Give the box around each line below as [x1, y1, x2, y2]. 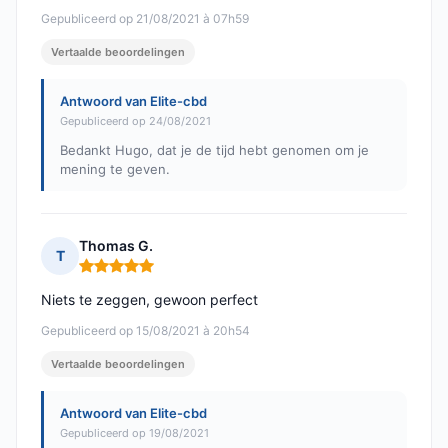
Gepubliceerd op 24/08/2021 [60, 114, 211, 129]
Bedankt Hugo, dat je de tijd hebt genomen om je [60, 142, 369, 159]
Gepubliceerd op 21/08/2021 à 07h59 [41, 11, 249, 27]
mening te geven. [60, 161, 170, 178]
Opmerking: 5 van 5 [78, 264, 215, 284]
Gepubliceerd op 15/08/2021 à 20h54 [41, 323, 250, 339]
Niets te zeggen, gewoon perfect [41, 291, 258, 309]
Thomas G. [79, 237, 153, 255]
